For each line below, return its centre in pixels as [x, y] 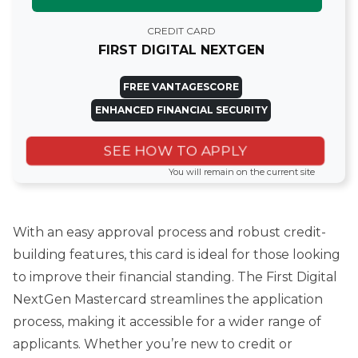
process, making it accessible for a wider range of [167, 321]
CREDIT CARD [181, 31]
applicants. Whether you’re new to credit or [153, 344]
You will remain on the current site [241, 171]
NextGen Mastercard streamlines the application [168, 299]
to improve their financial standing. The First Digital [175, 276]
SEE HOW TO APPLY [175, 150]
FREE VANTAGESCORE [181, 87]
